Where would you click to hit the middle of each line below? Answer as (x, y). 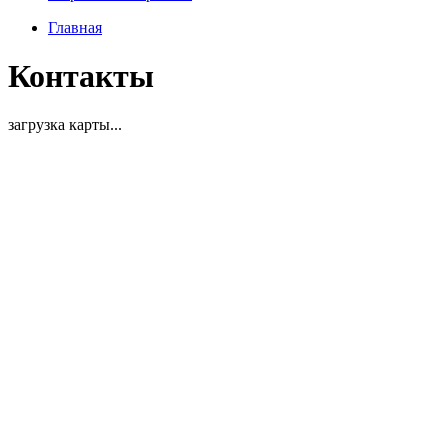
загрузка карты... (65, 125)
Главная (75, 27)
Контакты (81, 76)
